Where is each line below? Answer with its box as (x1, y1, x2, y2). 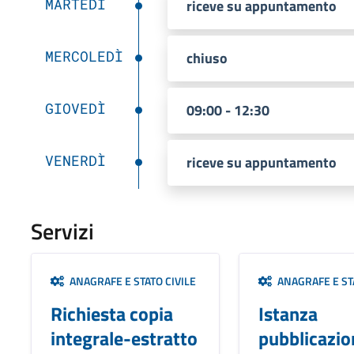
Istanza (258, 299, 318, 328)
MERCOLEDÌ (44, 46, 123, 66)
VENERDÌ (44, 150, 106, 170)
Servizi (30, 213, 94, 248)
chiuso (186, 47, 228, 69)
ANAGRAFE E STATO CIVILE (64, 272, 196, 289)
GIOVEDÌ (44, 98, 106, 118)
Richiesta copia (50, 299, 173, 328)
